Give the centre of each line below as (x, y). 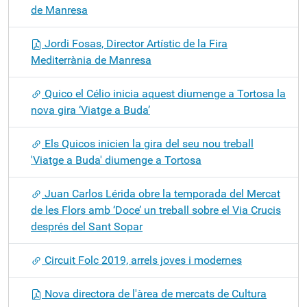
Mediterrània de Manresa (91, 60)
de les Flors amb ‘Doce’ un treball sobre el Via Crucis (156, 210)
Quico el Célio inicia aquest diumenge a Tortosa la (164, 94)
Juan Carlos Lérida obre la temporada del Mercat (161, 194)
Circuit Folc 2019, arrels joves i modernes (142, 260)
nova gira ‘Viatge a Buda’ (90, 110)
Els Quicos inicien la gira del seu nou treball (148, 144)
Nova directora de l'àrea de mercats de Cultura (154, 294)
